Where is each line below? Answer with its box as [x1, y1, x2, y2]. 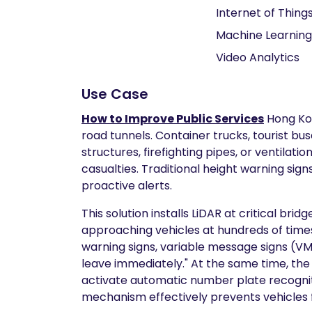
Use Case [81, 84, 148, 104]
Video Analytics [216, 49, 299, 65]
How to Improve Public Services [81, 111, 264, 127]
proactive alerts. [81, 178, 172, 194]
